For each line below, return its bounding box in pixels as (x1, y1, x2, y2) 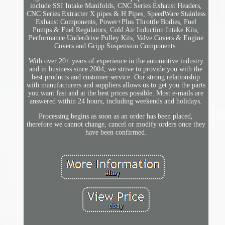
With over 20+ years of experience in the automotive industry (28, 57, 203, 65)
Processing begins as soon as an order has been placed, (39, 113, 193, 121)
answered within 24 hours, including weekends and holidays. (30, 97, 202, 105)
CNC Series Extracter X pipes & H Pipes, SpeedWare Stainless (26, 10, 205, 18)
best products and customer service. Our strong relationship (32, 73, 200, 81)
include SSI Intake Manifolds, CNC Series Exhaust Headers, (30, 2, 202, 10)
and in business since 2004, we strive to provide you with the (29, 65, 203, 73)
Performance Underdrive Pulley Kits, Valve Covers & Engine (28, 34, 203, 42)
